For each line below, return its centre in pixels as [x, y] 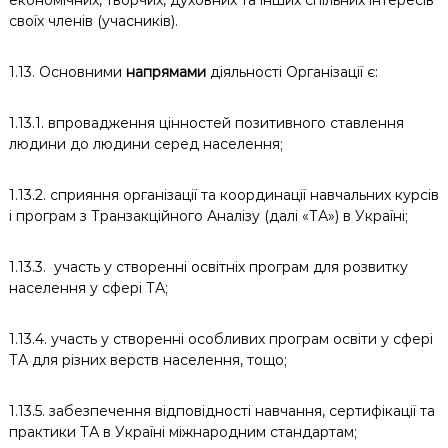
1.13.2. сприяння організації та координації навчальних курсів [223, 195]
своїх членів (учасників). [95, 21]
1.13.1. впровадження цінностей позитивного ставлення [206, 123]
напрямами [163, 72]
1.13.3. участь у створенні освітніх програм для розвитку [208, 267]
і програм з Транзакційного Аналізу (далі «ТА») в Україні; [208, 216]
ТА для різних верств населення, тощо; [147, 360]
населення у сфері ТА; [88, 288]
